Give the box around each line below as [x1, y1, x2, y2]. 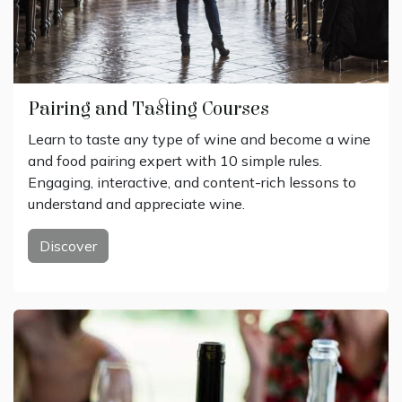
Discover [39, 236, 97, 255]
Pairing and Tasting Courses [28, 97, 269, 120]
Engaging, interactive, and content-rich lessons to [28, 172, 356, 191]
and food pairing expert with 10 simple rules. [28, 151, 322, 170]
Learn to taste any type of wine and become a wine [28, 129, 371, 148]
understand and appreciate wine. [28, 194, 245, 213]
